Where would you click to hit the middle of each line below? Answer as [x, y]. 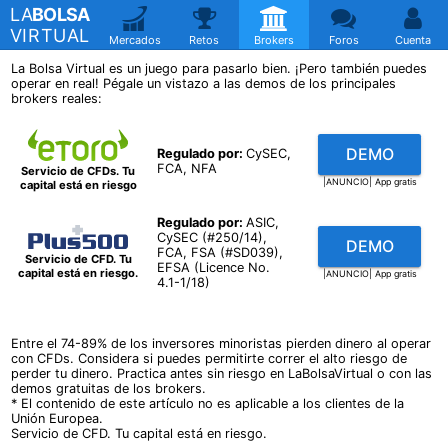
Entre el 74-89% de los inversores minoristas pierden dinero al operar [221, 343]
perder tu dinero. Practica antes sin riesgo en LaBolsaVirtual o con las [222, 373]
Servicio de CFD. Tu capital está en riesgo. [139, 433]
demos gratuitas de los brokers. [109, 388]
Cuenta [413, 40]
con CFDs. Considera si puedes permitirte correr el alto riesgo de [209, 358]
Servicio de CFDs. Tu [78, 170]
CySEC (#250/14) [209, 237]
